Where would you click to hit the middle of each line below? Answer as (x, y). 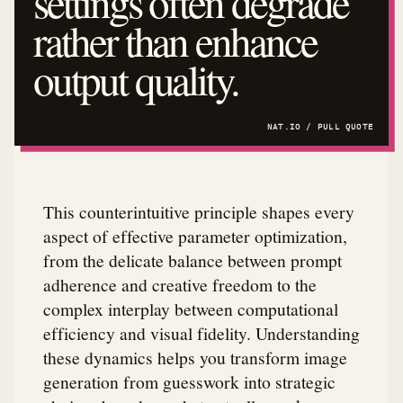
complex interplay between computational (191, 309)
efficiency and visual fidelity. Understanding (201, 333)
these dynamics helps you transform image (195, 358)
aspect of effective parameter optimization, (195, 236)
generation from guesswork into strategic (189, 382)
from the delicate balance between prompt (193, 260)
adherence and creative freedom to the (180, 285)
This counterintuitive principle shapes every (199, 212)
